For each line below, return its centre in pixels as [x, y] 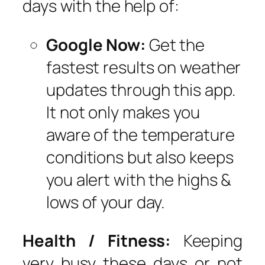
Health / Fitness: [103, 241]
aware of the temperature [140, 134]
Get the [175, 44]
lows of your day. [106, 202]
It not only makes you [123, 112]
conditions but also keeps [140, 157]
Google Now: [96, 44]
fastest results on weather [144, 67]
